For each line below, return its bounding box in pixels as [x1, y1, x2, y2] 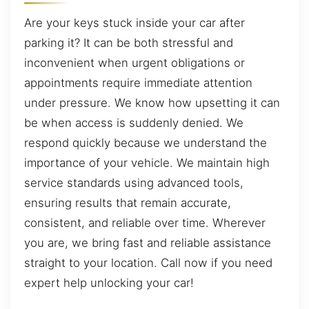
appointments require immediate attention [24, 75, 252, 90]
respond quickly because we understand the [24, 135, 267, 150]
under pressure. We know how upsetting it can [24, 95, 280, 110]
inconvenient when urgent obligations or [24, 55, 245, 70]
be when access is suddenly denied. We [24, 115, 243, 130]
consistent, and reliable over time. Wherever [24, 215, 266, 230]
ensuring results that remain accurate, [24, 195, 231, 210]
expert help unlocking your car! [24, 275, 194, 290]
